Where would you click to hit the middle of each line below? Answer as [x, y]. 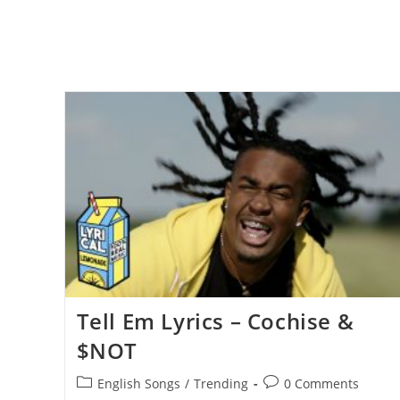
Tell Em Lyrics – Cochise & [215, 321]
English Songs [138, 383]
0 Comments [321, 383]
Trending [221, 383]
